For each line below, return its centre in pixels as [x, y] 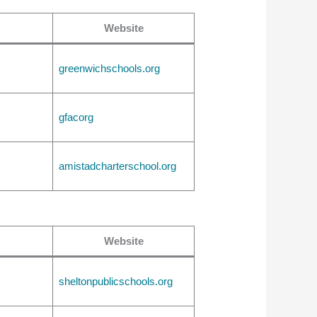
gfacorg [76, 117]
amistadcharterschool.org [117, 166]
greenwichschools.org [109, 68]
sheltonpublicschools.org [115, 282]
